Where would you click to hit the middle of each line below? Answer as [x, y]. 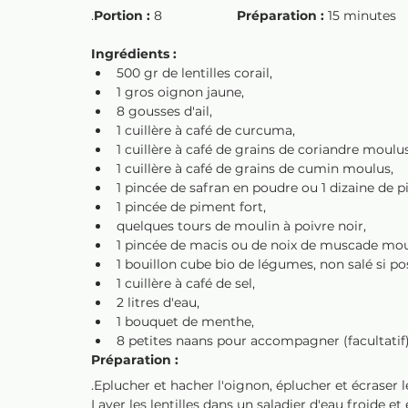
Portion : [124, 15]
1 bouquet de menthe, [185, 321]
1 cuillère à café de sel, [186, 283]
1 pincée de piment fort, [191, 207]
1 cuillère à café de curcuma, [206, 130]
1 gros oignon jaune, [180, 92]
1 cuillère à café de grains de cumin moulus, [255, 168]
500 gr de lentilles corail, [194, 73]
